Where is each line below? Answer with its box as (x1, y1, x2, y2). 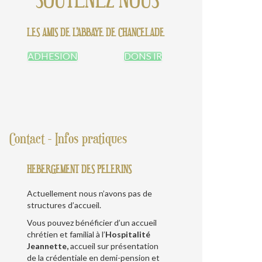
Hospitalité (105, 229, 150, 239)
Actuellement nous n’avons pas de (27, 188, 152, 198)
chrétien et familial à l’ (27, 229, 105, 239)
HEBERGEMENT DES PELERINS (27, 164, 132, 174)
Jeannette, (27, 240, 70, 251)
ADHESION (27, 50, 78, 61)
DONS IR (124, 50, 162, 61)
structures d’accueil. (27, 199, 101, 210)
